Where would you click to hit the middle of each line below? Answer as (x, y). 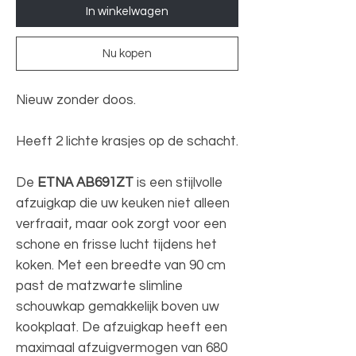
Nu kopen (127, 53)
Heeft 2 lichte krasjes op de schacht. (127, 141)
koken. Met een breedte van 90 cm (121, 265)
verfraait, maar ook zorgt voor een (121, 224)
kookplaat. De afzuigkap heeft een (122, 327)
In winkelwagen (127, 11)
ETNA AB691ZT (85, 182)
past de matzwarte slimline (99, 286)
